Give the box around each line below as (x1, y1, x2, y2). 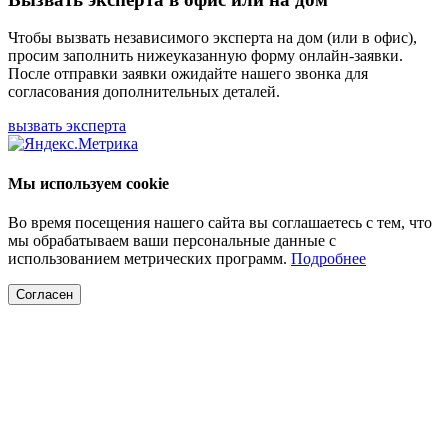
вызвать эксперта (8, 117, 126, 135)
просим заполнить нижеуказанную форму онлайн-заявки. (8, 47, 403, 65)
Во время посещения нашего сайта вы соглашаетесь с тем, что (8, 213, 432, 231)
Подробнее (291, 249, 366, 267)
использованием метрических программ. (8, 249, 291, 267)
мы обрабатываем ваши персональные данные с (8, 231, 336, 249)
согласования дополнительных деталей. (8, 83, 280, 101)
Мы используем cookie (8, 174, 169, 192)
